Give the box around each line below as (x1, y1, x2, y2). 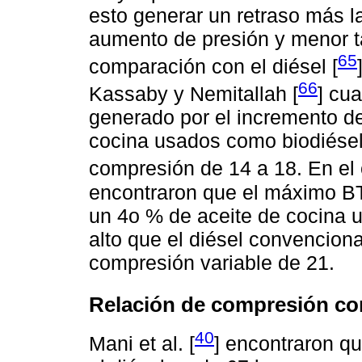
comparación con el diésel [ (89, 54, 338, 78)
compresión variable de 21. (89, 250, 335, 274)
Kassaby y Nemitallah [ (89, 82, 298, 106)
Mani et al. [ (89, 332, 195, 356)
